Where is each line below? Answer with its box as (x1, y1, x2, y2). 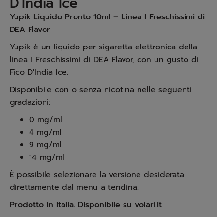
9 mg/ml (29, 139, 62, 151)
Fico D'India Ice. (10, 66, 68, 78)
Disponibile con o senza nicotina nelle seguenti (10, 84, 192, 95)
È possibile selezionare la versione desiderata (10, 169, 184, 181)
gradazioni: (10, 96, 50, 108)
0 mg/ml (29, 114, 62, 125)
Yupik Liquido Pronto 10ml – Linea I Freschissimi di (10, 11, 205, 23)
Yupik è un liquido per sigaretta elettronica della (10, 41, 197, 53)
